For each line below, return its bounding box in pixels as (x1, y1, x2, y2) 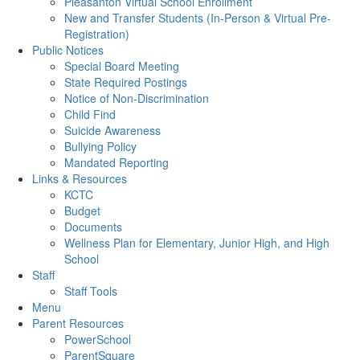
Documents (64, 219, 122, 235)
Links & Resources (32, 170, 127, 186)
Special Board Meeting (64, 58, 179, 74)
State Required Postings (64, 74, 187, 90)
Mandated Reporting (64, 154, 169, 170)
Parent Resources (32, 315, 124, 331)
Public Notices (32, 42, 104, 58)
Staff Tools (64, 283, 117, 299)
